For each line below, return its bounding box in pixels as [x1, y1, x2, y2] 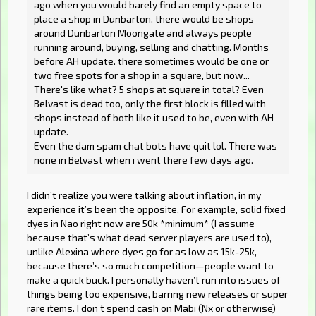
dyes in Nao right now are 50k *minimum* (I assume [27, 217, 255, 230]
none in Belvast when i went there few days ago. [34, 154, 253, 166]
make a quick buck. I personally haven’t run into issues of [27, 274, 281, 286]
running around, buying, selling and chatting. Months [34, 41, 269, 54]
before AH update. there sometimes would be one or [34, 55, 269, 68]
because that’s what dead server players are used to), [27, 231, 272, 244]
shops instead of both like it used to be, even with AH [34, 111, 274, 124]
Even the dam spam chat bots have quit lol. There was [34, 140, 277, 152]
